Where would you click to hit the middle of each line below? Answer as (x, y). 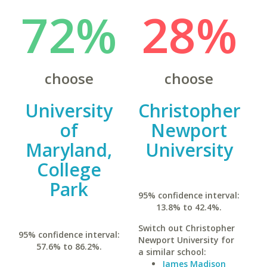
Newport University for (186, 240)
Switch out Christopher (186, 228)
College (69, 170)
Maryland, (69, 150)
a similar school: (172, 252)
